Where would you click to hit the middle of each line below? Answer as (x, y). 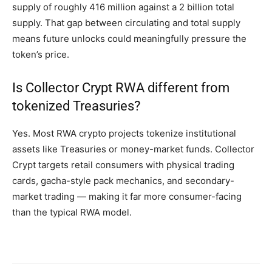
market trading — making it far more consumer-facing (127, 197)
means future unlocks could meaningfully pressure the (129, 39)
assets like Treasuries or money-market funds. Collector (133, 149)
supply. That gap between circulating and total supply (126, 23)
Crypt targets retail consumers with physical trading (123, 165)
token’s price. (41, 55)
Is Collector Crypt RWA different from (121, 88)
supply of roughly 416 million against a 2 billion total (123, 7)
